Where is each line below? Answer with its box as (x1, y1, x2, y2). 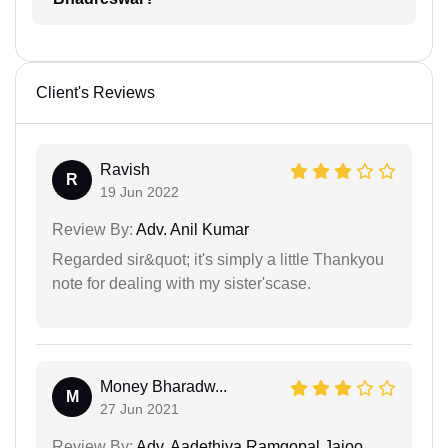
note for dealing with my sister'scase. (52, 274, 311, 292)
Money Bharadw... (100, 377, 227, 395)
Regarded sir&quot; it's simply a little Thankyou (52, 250, 384, 268)
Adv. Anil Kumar (133, 220, 249, 238)
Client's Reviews (36, 83, 155, 101)
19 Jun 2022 (100, 183, 179, 200)
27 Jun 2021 (100, 400, 179, 417)
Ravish (100, 160, 150, 178)
